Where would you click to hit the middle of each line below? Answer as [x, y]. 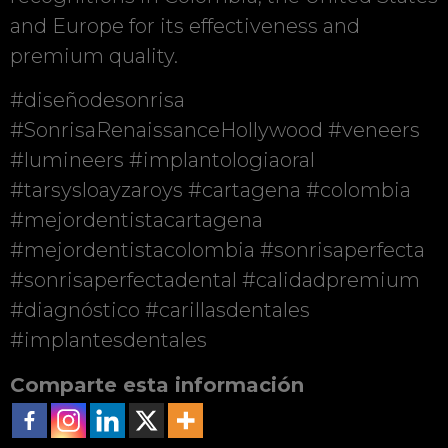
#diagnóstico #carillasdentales [160, 310]
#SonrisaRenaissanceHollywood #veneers [215, 130]
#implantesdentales [108, 340]
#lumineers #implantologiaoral [162, 160]
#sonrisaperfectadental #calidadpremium [215, 280]
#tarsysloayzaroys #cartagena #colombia [210, 190]
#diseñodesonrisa [97, 100]
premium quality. [94, 55]
